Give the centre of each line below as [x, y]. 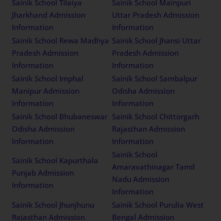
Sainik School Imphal [48, 78]
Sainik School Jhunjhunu [53, 204]
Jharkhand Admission [49, 15]
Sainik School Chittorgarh [156, 116]
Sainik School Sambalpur [155, 78]
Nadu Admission [141, 179]
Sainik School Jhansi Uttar [157, 40]
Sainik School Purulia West [158, 204]
